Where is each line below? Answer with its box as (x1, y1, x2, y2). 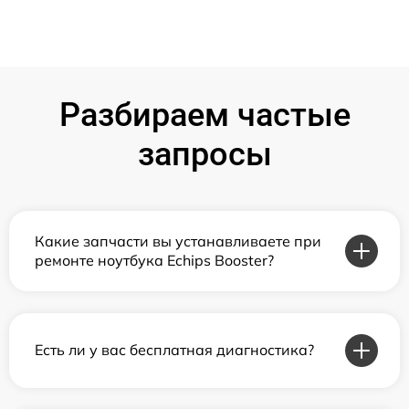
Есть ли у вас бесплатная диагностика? (35, 341, 314, 359)
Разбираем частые (58, 95, 351, 134)
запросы (137, 134, 272, 173)
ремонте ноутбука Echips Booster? (35, 250, 274, 269)
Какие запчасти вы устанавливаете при (35, 231, 321, 250)
